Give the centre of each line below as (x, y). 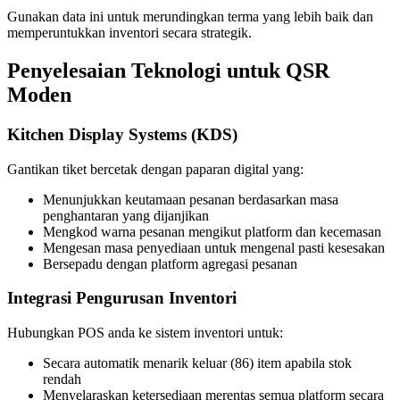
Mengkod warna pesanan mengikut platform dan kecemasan (212, 231)
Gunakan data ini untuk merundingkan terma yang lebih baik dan (190, 17)
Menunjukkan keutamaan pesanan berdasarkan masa (191, 199)
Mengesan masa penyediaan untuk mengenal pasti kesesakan (214, 247)
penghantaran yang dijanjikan (126, 215)
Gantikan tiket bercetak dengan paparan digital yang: (155, 169)
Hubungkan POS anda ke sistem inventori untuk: (145, 333)
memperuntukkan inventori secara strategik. (129, 33)
